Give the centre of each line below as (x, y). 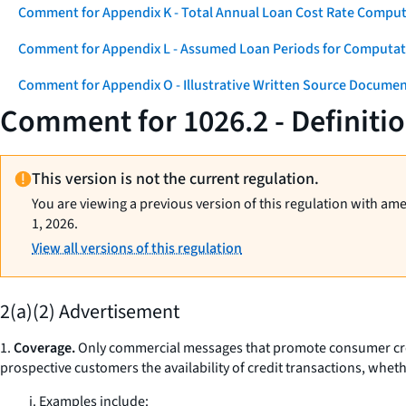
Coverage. (44, 348)
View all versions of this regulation (137, 248)
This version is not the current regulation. (176, 179)
